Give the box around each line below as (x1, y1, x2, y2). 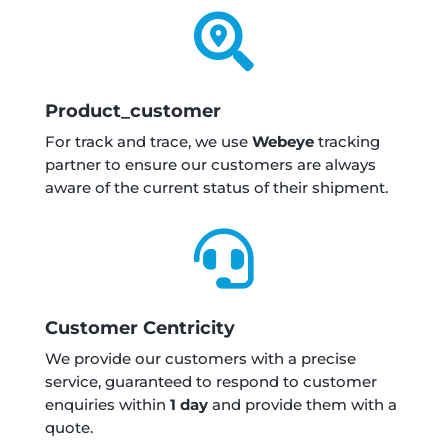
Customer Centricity (44, 317, 235, 340)
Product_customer (44, 100, 221, 123)
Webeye (251, 132, 314, 152)
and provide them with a (207, 395, 397, 415)
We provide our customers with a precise (44, 349, 356, 369)
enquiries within (44, 395, 170, 415)
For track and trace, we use (44, 132, 252, 152)
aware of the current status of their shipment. (44, 178, 388, 198)
